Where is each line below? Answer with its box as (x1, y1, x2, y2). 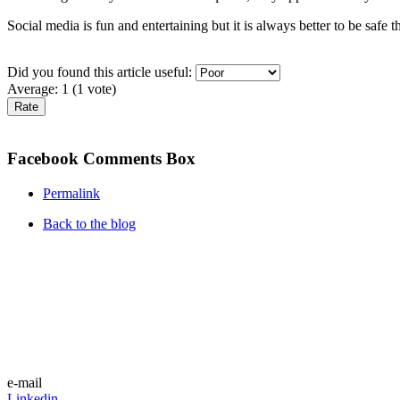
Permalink (43, 185, 100, 201)
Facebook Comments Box (7, 148, 196, 168)
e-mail (7, 374, 42, 390)
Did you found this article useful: (7, 64, 196, 80)
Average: (7, 81, 62, 97)
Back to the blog (43, 215, 136, 231)
